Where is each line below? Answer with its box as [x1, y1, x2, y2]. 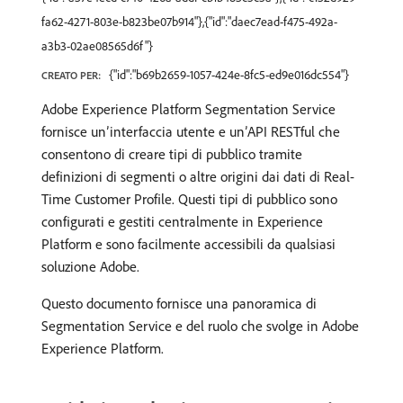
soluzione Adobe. [41, 257, 139, 275]
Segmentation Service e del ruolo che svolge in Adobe [41, 317, 359, 335]
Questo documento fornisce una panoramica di [41, 294, 317, 312]
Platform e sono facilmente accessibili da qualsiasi [41, 235, 336, 253]
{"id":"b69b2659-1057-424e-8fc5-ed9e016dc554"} [109, 67, 349, 83]
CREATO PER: [41, 68, 101, 82]
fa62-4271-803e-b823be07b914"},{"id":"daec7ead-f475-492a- [41, 13, 337, 30]
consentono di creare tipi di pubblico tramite [41, 145, 302, 163]
